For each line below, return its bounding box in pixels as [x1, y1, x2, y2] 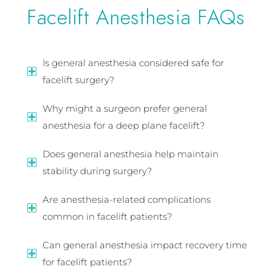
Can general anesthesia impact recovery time [42, 239, 247, 251]
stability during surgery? [42, 165, 152, 177]
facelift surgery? [42, 74, 114, 86]
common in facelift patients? [42, 211, 172, 223]
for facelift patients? [42, 256, 132, 268]
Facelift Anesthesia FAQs [27, 3, 245, 32]
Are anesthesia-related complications [42, 194, 211, 206]
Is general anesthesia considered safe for [42, 57, 224, 69]
